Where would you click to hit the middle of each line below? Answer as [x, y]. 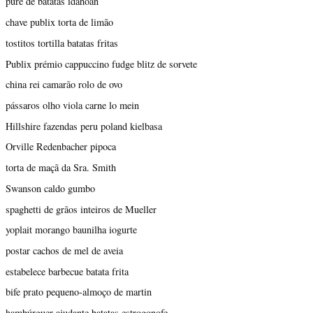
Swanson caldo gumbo [50, 188]
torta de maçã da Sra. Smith [61, 168]
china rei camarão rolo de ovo [64, 85]
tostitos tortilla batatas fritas [62, 43]
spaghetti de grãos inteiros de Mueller [81, 209]
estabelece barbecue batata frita [67, 271]
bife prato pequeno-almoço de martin [79, 292]
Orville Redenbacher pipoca [61, 147]
